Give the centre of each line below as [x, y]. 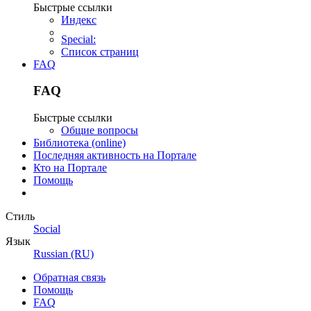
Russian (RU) [64, 254]
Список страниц [100, 51]
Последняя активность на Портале [115, 155]
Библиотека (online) [79, 143]
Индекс [79, 19]
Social [47, 229]
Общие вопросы [100, 131]
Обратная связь [69, 278]
